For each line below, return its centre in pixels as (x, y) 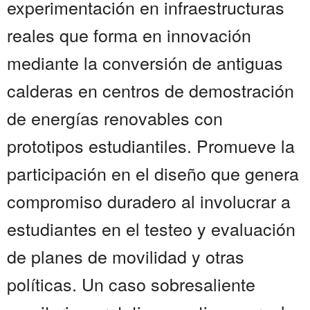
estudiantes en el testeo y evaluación (151, 229)
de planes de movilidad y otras (126, 256)
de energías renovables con (115, 118)
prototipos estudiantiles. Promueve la (151, 146)
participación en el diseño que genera (153, 173)
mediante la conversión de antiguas (145, 63)
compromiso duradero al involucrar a (149, 201)
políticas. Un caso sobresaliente (131, 284)
